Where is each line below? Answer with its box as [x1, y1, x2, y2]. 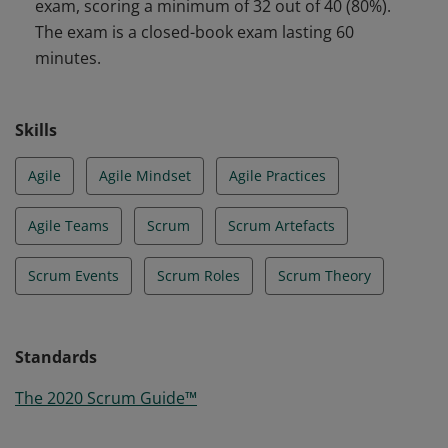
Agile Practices [229, 166, 326, 185]
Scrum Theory [278, 266, 371, 285]
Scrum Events [28, 266, 119, 285]
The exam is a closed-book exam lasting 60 [35, 21, 354, 43]
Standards [15, 346, 97, 368]
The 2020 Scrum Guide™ [15, 387, 197, 409]
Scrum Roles [157, 266, 240, 285]
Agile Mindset [99, 166, 191, 185]
